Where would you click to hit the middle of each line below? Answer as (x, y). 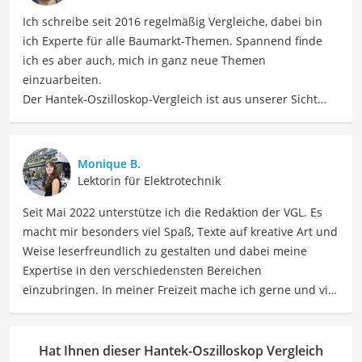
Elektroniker (57, 137)
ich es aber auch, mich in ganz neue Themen (144, 60)
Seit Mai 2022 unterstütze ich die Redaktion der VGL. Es (173, 212)
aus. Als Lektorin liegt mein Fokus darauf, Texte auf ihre (173, 328)
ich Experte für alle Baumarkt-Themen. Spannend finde (173, 40)
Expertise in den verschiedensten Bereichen (142, 270)
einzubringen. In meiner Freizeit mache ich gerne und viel (180, 289)
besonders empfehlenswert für (109, 118)
